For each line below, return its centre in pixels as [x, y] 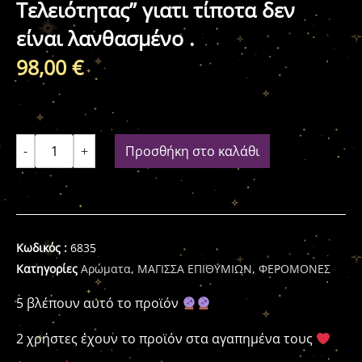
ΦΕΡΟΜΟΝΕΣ [295, 269]
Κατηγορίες [47, 269]
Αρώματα [106, 269]
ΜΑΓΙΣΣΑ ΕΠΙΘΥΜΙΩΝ [195, 269]
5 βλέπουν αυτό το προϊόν [99, 303]
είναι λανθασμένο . [105, 38]
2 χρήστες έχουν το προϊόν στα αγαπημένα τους [166, 339]
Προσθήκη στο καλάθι [192, 151]
